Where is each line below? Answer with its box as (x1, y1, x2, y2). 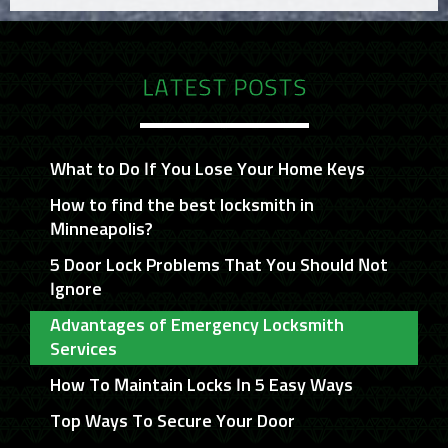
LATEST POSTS (141, 76, 307, 102)
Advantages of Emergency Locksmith (50, 317, 344, 336)
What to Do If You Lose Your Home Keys (50, 161, 365, 180)
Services (50, 341, 117, 360)
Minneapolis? (50, 221, 153, 240)
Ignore (50, 281, 102, 300)
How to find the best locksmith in (50, 197, 314, 216)
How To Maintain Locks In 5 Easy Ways (50, 377, 353, 396)
